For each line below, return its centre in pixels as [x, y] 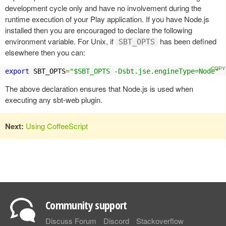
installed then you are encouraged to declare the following [99, 30]
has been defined [187, 41]
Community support [86, 205]
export [17, 71]
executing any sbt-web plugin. [54, 99]
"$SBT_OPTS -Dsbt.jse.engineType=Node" [144, 71]
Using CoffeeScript [57, 126]
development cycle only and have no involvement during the [103, 8]
